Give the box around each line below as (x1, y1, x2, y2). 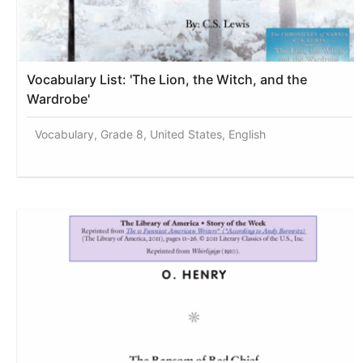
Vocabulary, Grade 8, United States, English (35, 126, 267, 141)
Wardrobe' (27, 90, 91, 107)
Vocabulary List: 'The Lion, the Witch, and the (27, 70, 308, 88)
